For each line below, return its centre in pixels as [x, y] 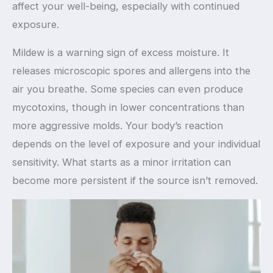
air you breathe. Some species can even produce [128, 89]
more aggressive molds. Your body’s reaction [118, 126]
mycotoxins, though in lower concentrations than [128, 108]
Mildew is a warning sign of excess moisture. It [121, 53]
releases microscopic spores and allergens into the [131, 71]
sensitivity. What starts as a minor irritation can [122, 162]
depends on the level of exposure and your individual [136, 144]
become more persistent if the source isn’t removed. [135, 181]
